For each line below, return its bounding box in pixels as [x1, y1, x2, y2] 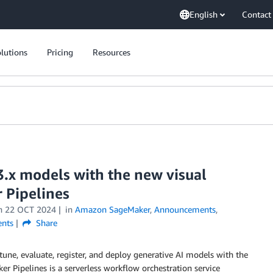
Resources [93, 47, 130, 57]
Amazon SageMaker [74, 204, 150, 214]
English [190, 9, 218, 19]
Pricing [47, 47, 73, 57]
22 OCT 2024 [4, 204, 56, 214]
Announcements [154, 204, 216, 214]
